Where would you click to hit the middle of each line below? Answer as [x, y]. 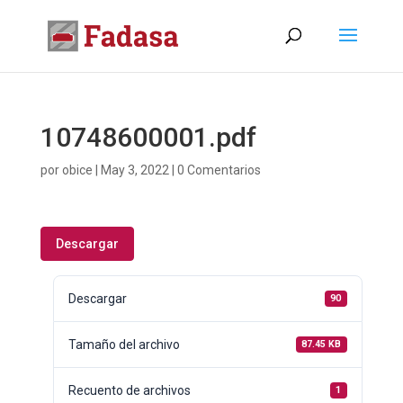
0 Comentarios [219, 170]
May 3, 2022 [134, 170]
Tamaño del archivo [124, 345]
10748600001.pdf [148, 137]
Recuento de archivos [129, 390]
